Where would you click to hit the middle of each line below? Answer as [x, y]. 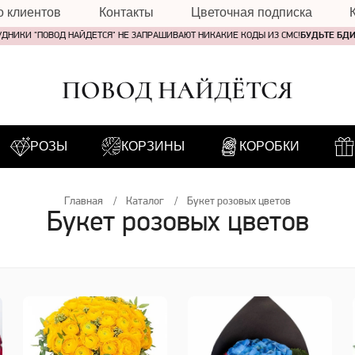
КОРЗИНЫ [153, 146]
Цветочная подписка [251, 12]
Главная [84, 202]
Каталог [145, 202]
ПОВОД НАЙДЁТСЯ [177, 90]
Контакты [126, 12]
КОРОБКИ [270, 146]
